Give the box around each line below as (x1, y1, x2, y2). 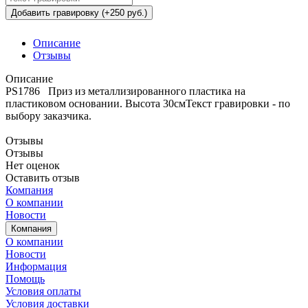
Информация (5, 261, 67, 273)
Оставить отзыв (5, 172, 80, 184)
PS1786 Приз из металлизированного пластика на (5, 85, 245, 98)
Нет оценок (5, 159, 60, 172)
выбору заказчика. (5, 110, 91, 122)
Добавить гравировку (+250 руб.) (11, 8, 147, 19)
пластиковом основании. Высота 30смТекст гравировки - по (5, 98, 290, 110)
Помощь (5, 273, 45, 285)
